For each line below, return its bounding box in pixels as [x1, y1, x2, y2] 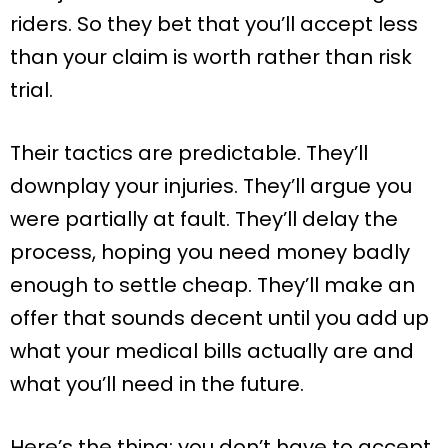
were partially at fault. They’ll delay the [10, 205, 398, 234]
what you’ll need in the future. [10, 370, 304, 399]
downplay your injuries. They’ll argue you [10, 172, 412, 201]
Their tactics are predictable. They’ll [10, 139, 368, 168]
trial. [10, 76, 53, 105]
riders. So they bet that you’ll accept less [10, 10, 418, 39]
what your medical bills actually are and [10, 337, 414, 366]
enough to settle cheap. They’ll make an [10, 271, 415, 300]
